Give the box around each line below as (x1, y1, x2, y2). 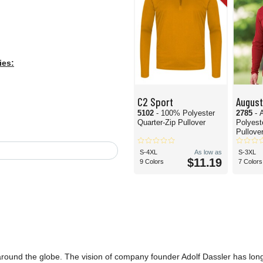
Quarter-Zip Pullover (137, 118, 205, 127)
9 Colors (140, 158, 164, 166)
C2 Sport (137, 95, 173, 109)
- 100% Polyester (156, 109, 215, 118)
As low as (194, 149, 222, 156)
